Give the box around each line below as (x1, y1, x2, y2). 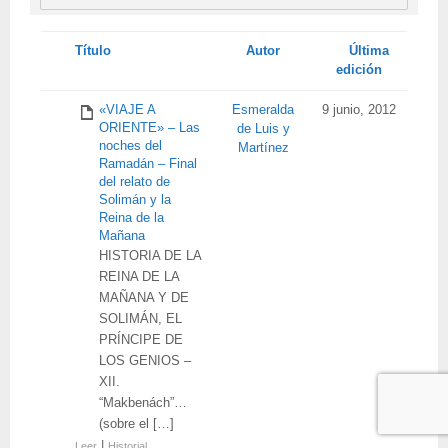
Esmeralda (232, 103, 294, 117)
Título (75, 44, 111, 58)
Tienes (54, 43, 95, 57)
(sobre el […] (99, 417, 174, 431)
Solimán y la (99, 193, 171, 207)
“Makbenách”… (99, 396, 187, 410)
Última (349, 44, 389, 58)
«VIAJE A (99, 103, 155, 117)
